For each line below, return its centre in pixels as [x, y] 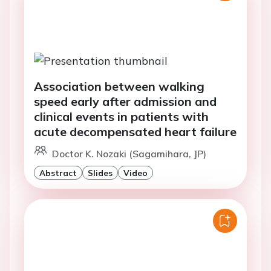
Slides [100, 172]
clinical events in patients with [121, 116]
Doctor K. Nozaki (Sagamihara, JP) [129, 153]
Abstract [58, 172]
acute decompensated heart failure [135, 131]
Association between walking [119, 86]
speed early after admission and [125, 101]
